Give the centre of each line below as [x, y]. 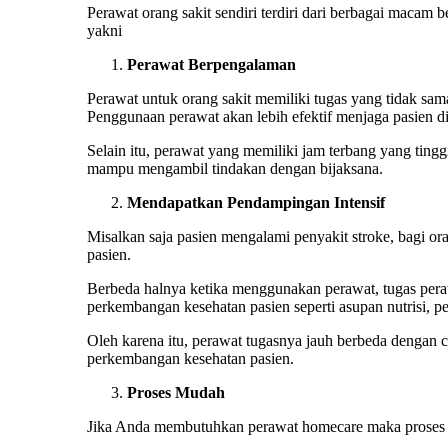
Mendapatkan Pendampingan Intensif [256, 202]
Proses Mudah [176, 392]
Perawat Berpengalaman [211, 64]
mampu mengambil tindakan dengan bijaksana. [235, 168]
